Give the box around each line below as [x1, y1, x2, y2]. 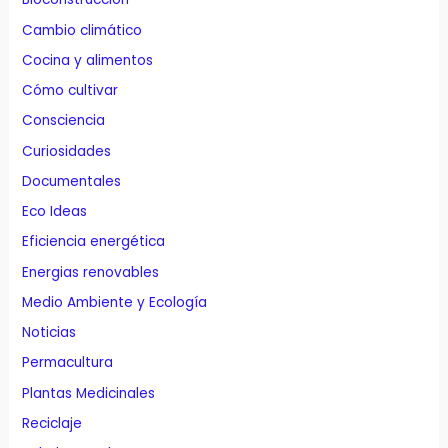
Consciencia [22, 111, 106, 131]
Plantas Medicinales [22, 383, 156, 403]
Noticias [22, 323, 77, 343]
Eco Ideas [22, 202, 88, 222]
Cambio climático [22, 20, 143, 40]
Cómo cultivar [22, 81, 119, 101]
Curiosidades [22, 141, 112, 161]
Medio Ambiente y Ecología [22, 292, 208, 312]
